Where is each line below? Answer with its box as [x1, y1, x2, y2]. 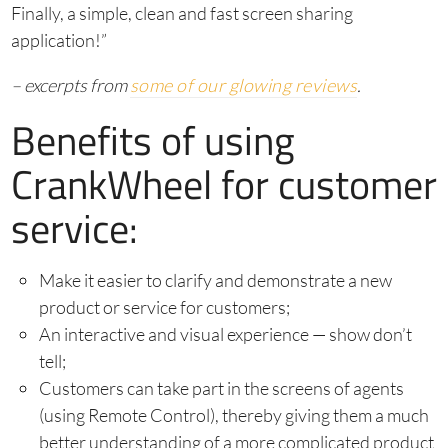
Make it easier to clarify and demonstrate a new [38, 269, 392, 292]
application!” [10, 29, 107, 52]
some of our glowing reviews [129, 74, 357, 97]
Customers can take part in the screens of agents [38, 377, 404, 400]
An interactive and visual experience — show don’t [38, 323, 412, 346]
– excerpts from [10, 74, 127, 97]
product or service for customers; [38, 296, 290, 319]
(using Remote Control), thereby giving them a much [38, 404, 429, 427]
